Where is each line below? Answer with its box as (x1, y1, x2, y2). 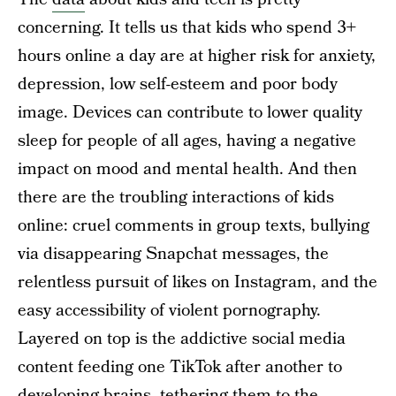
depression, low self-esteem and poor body (18, 72, 338, 96)
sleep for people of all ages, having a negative (18, 129, 356, 153)
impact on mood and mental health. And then (18, 157, 357, 181)
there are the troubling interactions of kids (18, 186, 334, 209)
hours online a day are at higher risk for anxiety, (18, 44, 376, 68)
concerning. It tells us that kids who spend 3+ (18, 16, 356, 40)
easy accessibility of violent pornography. (18, 299, 321, 323)
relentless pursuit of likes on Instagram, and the (18, 270, 377, 294)
